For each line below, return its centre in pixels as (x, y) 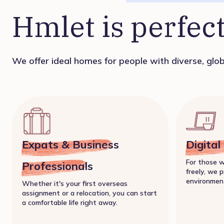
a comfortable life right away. (70, 202)
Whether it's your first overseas (75, 183)
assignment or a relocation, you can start (89, 193)
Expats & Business (70, 144)
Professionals (57, 166)
